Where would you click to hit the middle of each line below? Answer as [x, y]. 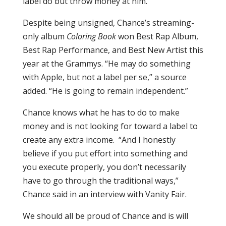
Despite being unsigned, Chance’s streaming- [108, 23]
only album [44, 36]
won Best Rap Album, [157, 36]
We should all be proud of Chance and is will [105, 216]
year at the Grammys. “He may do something [106, 64]
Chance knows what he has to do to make [101, 112]
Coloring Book [91, 36]
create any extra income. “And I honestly [99, 140]
